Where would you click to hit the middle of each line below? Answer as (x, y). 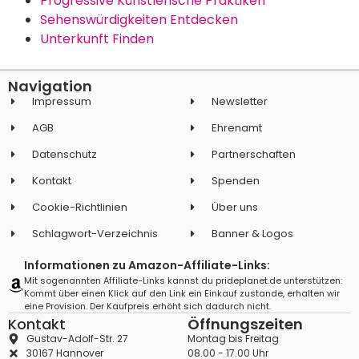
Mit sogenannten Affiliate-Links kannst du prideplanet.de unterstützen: (183, 281)
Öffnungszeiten (245, 325)
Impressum (62, 102)
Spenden (236, 181)
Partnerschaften (254, 155)
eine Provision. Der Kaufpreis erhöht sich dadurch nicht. (147, 307)
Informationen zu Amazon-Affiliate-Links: (147, 266)
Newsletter (240, 102)
